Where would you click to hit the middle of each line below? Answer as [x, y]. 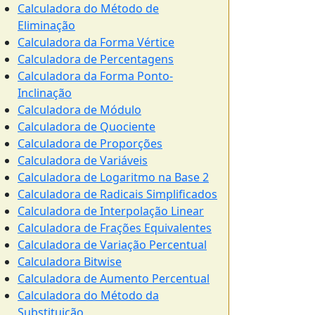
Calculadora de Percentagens [96, 59]
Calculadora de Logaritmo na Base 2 [113, 177]
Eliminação [46, 25]
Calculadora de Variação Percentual [112, 245]
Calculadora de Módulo [79, 110]
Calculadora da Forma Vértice [96, 42]
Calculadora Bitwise [70, 262]
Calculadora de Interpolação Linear [111, 211]
